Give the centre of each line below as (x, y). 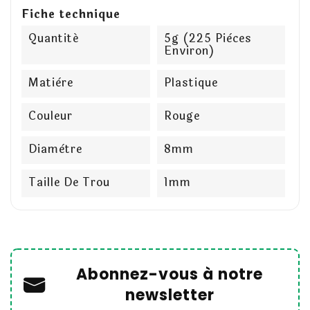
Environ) (189, 51)
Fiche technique (71, 15)
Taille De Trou (69, 183)
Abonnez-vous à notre (170, 275)
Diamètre (55, 149)
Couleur (51, 116)
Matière (51, 83)
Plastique (191, 83)
